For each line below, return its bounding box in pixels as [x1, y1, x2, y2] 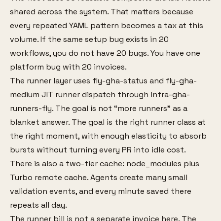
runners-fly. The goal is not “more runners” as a [10, 103, 187, 114]
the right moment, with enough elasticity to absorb [10, 131, 207, 142]
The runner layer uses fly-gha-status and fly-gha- [10, 75, 197, 86]
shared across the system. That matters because [10, 6, 193, 17]
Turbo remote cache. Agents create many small [10, 172, 187, 183]
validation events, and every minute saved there [10, 186, 191, 197]
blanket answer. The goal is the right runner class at [10, 117, 206, 128]
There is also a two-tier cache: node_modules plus [10, 158, 199, 169]
